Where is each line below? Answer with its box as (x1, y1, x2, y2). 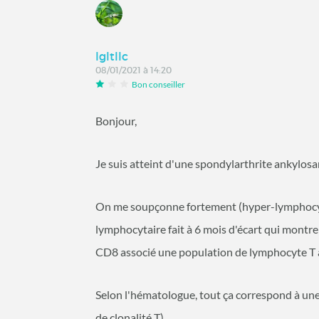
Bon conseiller (132, 78, 186, 90)
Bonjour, (95, 114, 137, 128)
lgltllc (95, 48, 129, 63)
